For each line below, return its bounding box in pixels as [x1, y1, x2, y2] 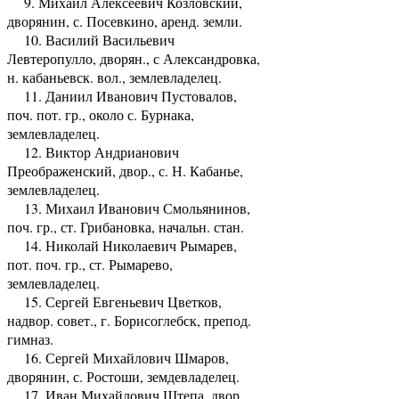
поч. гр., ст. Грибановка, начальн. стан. [7, 216, 244, 236]
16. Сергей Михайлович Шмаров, [7, 347, 229, 367]
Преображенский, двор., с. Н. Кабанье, [7, 160, 243, 180]
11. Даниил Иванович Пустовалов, [7, 85, 237, 105]
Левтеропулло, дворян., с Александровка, [7, 48, 260, 68]
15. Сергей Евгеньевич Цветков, [7, 291, 222, 311]
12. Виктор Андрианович [7, 142, 179, 161]
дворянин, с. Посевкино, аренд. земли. [7, 11, 242, 30]
